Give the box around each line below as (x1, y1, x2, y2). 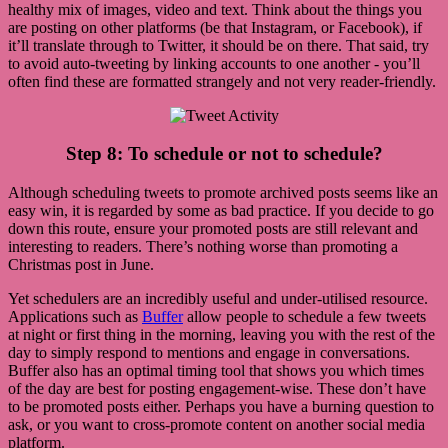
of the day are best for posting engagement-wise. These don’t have (8, 380, 426, 398)
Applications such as (8, 308, 142, 326)
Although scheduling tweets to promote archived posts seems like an (8, 184, 438, 202)
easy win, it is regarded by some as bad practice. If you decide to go (8, 202, 434, 220)
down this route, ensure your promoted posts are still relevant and (8, 220, 418, 238)
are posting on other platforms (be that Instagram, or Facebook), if (8, 18, 422, 36)
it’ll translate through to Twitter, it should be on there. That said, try (8, 36, 429, 54)
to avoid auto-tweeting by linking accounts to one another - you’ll (8, 54, 420, 72)
